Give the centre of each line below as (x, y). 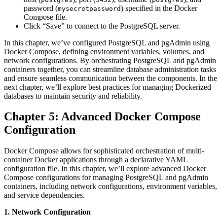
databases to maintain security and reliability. (73, 96)
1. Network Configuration (47, 212)
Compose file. (45, 17)
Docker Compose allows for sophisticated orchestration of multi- (104, 151)
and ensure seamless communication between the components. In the (110, 78)
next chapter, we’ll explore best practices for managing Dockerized (108, 87)
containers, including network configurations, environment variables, (110, 186)
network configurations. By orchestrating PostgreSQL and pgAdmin (110, 60)
